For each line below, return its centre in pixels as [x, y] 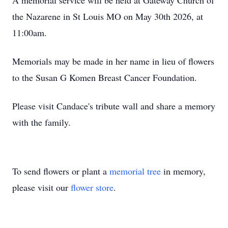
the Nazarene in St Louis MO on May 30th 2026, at [108, 16]
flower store [92, 187]
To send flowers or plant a [61, 171]
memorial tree [135, 171]
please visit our [41, 187]
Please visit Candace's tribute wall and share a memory [114, 106]
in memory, [183, 171]
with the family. [41, 122]
